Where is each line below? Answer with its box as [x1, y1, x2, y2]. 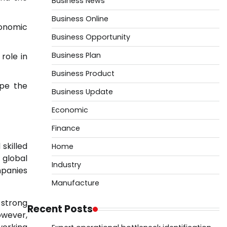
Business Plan [51, 50, 101, 60]
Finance [51, 123, 80, 133]
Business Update [51, 87, 113, 97]
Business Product [51, 68, 115, 79]
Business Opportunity [51, 32, 130, 42]
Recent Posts [27, 202, 93, 216]
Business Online [51, 14, 108, 24]
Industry [51, 160, 81, 170]
